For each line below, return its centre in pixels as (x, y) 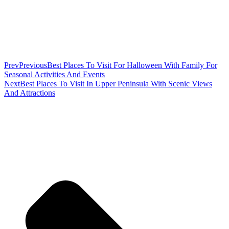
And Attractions (30, 93)
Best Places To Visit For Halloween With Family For (132, 65)
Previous (33, 65)
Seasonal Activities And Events (54, 75)
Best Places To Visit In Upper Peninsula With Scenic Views (116, 84)
